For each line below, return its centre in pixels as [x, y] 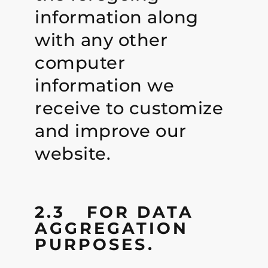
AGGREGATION [112, 229]
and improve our [111, 130]
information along [117, 17]
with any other [101, 39]
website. [73, 153]
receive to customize [129, 108]
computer [80, 62]
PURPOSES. [95, 245]
